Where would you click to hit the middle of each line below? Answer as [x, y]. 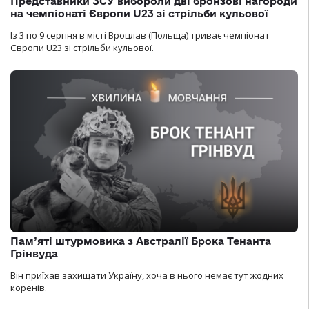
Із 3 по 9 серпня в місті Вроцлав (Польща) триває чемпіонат [140, 36]
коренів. [29, 287]
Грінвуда [34, 253]
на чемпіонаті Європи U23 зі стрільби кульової [139, 14]
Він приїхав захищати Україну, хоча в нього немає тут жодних [147, 275]
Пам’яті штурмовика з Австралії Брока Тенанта [141, 241]
